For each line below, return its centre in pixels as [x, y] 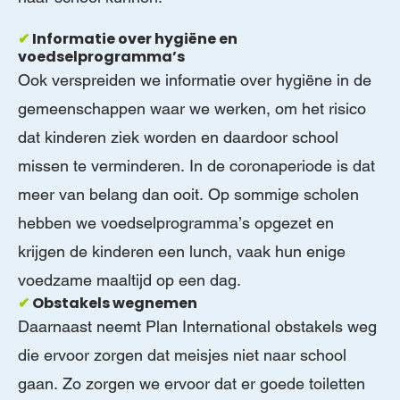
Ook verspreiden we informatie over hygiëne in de [195, 79]
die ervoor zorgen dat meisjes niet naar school [182, 354]
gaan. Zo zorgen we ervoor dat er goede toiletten [192, 383]
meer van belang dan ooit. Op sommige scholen [188, 194]
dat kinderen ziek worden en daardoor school [178, 137]
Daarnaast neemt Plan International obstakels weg [197, 326]
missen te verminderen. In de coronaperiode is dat [196, 165]
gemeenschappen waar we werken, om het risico [192, 108]
